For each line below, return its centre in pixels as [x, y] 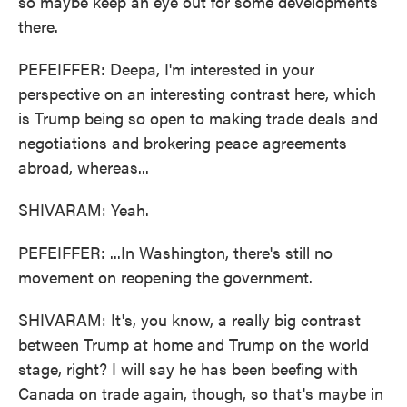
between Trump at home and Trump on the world [194, 344]
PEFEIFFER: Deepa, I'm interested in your [166, 69]
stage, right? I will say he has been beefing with [188, 368]
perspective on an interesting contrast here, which [197, 93]
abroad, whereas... [84, 167]
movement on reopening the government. [165, 277]
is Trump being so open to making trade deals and [198, 118]
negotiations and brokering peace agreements [183, 142]
